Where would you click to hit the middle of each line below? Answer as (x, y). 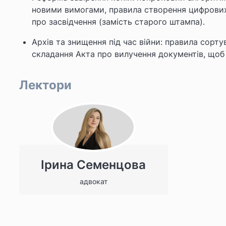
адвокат (93, 181)
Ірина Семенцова (94, 164)
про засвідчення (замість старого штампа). (118, 21)
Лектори (45, 85)
